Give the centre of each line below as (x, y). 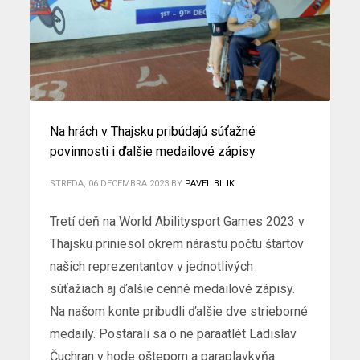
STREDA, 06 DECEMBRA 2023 (110, 183)
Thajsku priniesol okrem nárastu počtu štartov (177, 243)
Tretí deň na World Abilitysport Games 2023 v (178, 221)
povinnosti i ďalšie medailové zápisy (153, 151)
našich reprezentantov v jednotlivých (152, 266)
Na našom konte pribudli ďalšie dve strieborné (179, 311)
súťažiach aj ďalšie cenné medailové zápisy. (173, 288)
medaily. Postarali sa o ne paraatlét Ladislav (174, 333)
